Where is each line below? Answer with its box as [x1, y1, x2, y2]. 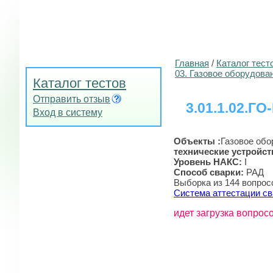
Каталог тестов [33, 76, 126, 91]
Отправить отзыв [33, 94, 110, 104]
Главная [175, 58, 209, 68]
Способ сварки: [174, 166, 246, 177]
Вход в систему [33, 107, 102, 118]
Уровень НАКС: [174, 156, 244, 167]
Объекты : [174, 135, 221, 146]
